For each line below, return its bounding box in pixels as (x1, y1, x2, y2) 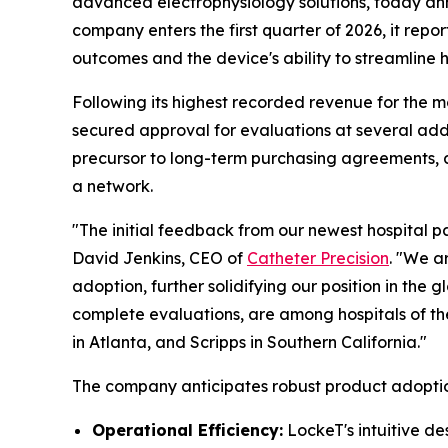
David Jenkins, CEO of (72, 247, 247, 268)
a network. (72, 175, 153, 196)
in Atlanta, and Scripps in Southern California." (72, 331, 427, 352)
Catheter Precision (247, 247, 389, 268)
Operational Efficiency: (92, 419, 283, 440)
